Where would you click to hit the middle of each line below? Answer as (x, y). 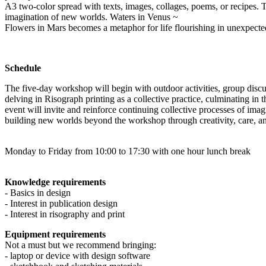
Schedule (23, 68)
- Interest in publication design (61, 203)
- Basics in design (38, 192)
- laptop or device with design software (77, 255)
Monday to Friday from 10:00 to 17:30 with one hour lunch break (128, 151)
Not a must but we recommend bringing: (80, 245)
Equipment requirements (55, 234)
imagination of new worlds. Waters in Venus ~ (91, 17)
